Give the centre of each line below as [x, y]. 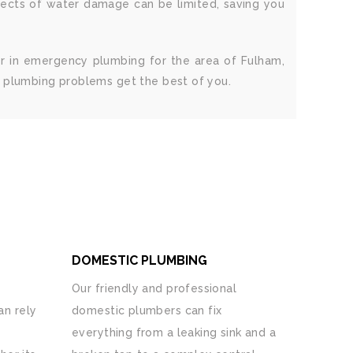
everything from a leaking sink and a [174, 333]
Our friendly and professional [154, 288]
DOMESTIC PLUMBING [139, 260]
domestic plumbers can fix [147, 310]
